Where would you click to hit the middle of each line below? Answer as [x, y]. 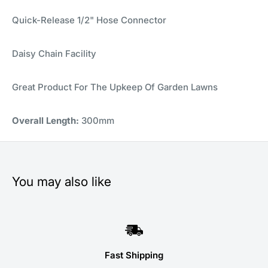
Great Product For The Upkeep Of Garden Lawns [115, 87]
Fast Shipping [134, 255]
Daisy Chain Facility [54, 54]
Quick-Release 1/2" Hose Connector [89, 20]
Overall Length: [45, 121]
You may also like [62, 182]
